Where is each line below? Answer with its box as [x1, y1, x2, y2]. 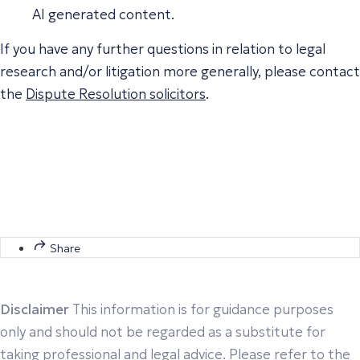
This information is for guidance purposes [72, 300, 333, 318]
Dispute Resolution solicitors [26, 84, 206, 103]
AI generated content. [32, 5, 174, 23]
